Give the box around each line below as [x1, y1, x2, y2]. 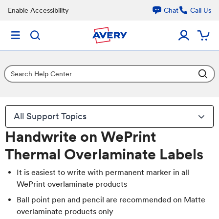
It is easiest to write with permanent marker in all [17, 168, 189, 177]
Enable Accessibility [8, 6, 69, 14]
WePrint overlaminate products [17, 179, 127, 189]
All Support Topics [14, 111, 87, 121]
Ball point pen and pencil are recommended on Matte [17, 195, 205, 204]
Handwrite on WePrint [5, 128, 156, 145]
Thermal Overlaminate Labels [5, 145, 203, 163]
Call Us [190, 6, 211, 14]
